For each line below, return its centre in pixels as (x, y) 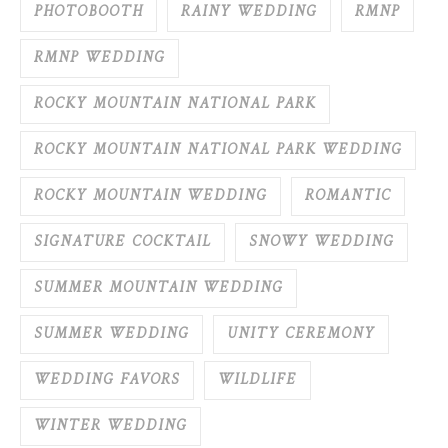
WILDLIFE (257, 380)
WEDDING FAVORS (107, 380)
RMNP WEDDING (99, 58)
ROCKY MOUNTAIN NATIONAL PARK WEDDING (218, 150)
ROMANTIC (348, 196)
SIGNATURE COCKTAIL (122, 242)
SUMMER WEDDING (111, 334)
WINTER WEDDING (110, 426)
